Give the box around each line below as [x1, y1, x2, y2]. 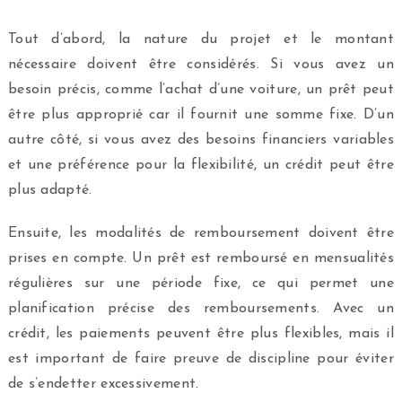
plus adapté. [7, 182, 92, 197]
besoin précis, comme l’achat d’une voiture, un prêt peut [7, 82, 395, 97]
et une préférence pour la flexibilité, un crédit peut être [7, 157, 395, 172]
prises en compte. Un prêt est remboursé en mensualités [7, 250, 395, 266]
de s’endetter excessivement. [7, 376, 199, 391]
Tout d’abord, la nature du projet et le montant [7, 31, 395, 47]
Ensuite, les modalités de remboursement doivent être [7, 225, 395, 240]
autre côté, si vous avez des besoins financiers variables [7, 132, 395, 147]
